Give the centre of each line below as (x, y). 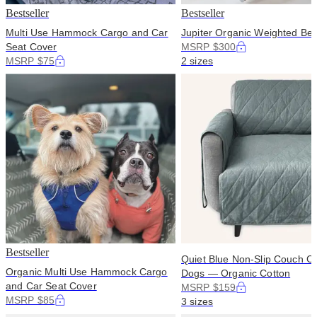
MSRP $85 (30, 300)
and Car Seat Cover (51, 286)
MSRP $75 (30, 61)
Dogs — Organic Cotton (236, 273)
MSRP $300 (209, 47)
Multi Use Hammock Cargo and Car (87, 33)
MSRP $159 (209, 287)
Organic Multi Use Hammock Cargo (87, 272)
